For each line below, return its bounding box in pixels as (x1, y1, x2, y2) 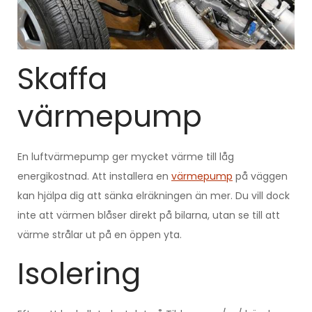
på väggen (233, 169, 288, 184)
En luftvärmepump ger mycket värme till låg (17, 150, 234, 164)
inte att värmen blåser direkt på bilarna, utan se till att (17, 208, 280, 223)
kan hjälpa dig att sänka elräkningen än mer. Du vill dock (17, 189, 290, 203)
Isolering (17, 253, 141, 295)
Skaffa (17, 58, 107, 100)
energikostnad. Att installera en (17, 169, 171, 184)
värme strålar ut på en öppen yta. (17, 228, 182, 242)
